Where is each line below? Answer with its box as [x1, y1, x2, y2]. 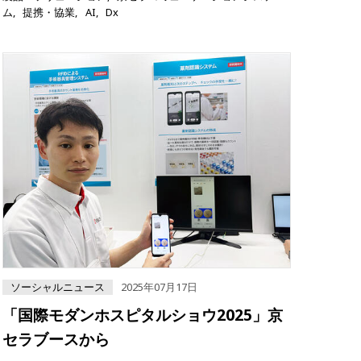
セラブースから [2, 328, 110, 351]
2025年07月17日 [121, 280, 197, 295]
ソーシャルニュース [10, 280, 105, 295]
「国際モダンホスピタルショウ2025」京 [2, 304, 283, 326]
